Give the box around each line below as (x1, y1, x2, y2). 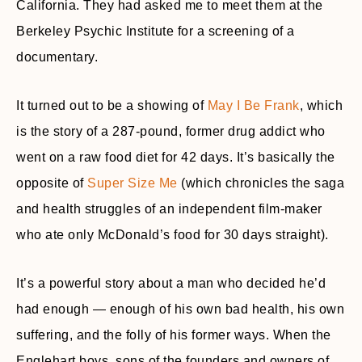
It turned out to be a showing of (16, 99, 208, 113)
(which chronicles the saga (177, 176, 344, 191)
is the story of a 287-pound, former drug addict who (16, 124, 326, 139)
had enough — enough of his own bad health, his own (16, 302, 344, 317)
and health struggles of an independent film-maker (16, 202, 322, 217)
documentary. (16, 50, 98, 65)
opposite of (16, 176, 87, 191)
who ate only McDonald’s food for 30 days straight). (16, 228, 329, 242)
